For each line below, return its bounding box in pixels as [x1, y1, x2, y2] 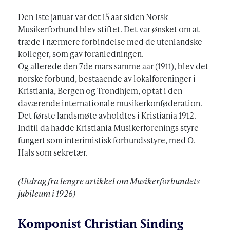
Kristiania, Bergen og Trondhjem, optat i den [18, 85, 182, 97]
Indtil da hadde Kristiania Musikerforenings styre [18, 122, 199, 133]
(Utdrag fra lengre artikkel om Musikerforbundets [18, 175, 200, 187]
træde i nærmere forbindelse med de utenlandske [18, 35, 202, 47]
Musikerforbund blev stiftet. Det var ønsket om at [18, 23, 200, 35]
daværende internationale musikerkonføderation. [18, 97, 202, 109]
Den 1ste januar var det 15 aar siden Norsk [18, 11, 168, 23]
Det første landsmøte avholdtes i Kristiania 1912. [18, 109, 196, 121]
